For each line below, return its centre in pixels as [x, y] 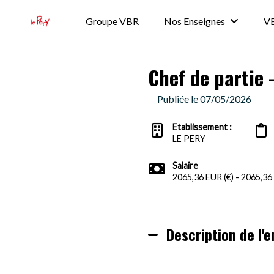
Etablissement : [203, 127]
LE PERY [189, 139]
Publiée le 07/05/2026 [204, 99]
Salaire [185, 165]
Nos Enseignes [195, 21]
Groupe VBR [113, 21]
